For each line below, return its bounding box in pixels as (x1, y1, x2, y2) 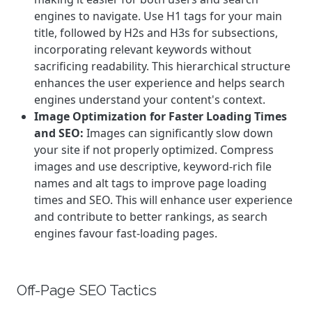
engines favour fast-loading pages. (34, 226, 217, 241)
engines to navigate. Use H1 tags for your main (34, 8, 282, 24)
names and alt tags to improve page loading (34, 175, 267, 191)
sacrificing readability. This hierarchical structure (34, 58, 290, 74)
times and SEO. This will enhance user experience (34, 192, 292, 208)
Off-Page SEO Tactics (17, 281, 157, 299)
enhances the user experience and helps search (34, 75, 285, 91)
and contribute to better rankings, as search (34, 209, 267, 224)
